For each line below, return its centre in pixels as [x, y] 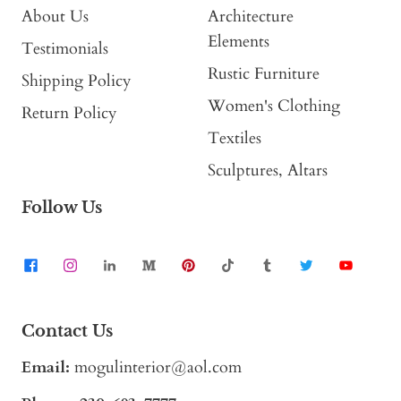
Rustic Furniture [264, 74]
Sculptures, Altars [268, 171]
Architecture [251, 17]
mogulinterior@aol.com [158, 368]
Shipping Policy [77, 81]
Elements [239, 42]
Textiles [235, 139]
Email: [46, 368]
